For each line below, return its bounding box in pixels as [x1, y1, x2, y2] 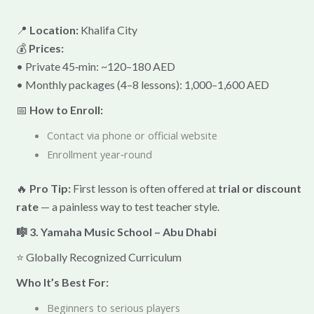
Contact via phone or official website [46, 128, 217, 142]
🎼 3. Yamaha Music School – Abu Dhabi [15, 224, 217, 238]
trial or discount [217, 181, 301, 195]
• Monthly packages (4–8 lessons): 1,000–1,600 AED [15, 77, 269, 91]
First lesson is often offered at [70, 181, 218, 195]
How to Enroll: [29, 102, 103, 116]
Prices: [28, 41, 64, 55]
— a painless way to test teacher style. [38, 199, 219, 213]
